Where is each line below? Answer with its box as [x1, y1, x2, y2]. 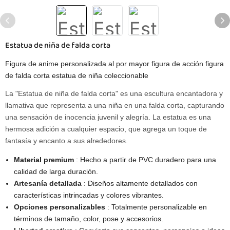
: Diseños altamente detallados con [83, 179, 198, 187]
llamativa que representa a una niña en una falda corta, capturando [5, 101, 224, 109]
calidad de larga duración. [13, 167, 98, 176]
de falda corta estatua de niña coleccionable [5, 71, 148, 80]
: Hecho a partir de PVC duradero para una [75, 156, 216, 164]
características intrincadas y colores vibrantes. [13, 191, 164, 199]
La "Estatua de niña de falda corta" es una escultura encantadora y [5, 89, 223, 98]
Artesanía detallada [13, 179, 84, 187]
